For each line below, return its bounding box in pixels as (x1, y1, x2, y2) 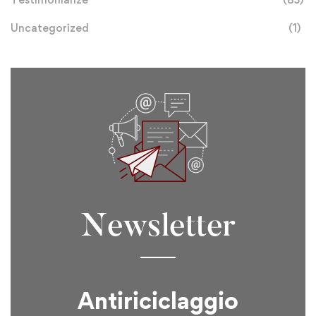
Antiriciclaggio (78, 286, 238, 315)
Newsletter (80, 212, 236, 244)
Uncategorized (11, 20, 89, 35)
